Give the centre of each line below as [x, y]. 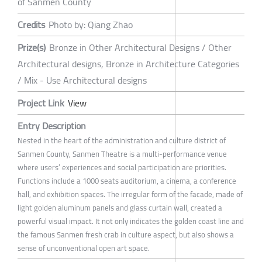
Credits [31, 25]
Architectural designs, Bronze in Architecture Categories [128, 64]
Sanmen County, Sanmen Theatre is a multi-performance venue [122, 154]
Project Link [41, 103]
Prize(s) [32, 48]
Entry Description [52, 126]
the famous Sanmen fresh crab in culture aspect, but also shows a [126, 235]
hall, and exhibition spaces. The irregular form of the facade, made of [130, 194]
